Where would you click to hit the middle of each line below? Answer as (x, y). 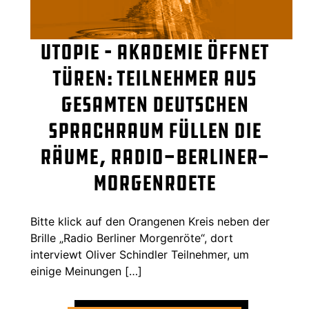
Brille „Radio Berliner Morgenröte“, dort (132, 238)
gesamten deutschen (154, 105)
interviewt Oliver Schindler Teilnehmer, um (140, 255)
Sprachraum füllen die (154, 131)
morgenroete (154, 183)
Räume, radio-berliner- (154, 157)
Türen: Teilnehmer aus (154, 79)
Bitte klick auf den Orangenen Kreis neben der (150, 222)
